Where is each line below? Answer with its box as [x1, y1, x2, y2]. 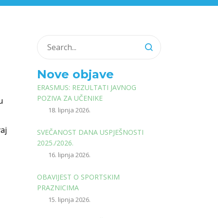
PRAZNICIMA [37, 183, 79, 192]
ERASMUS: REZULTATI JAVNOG [37, 83, 136, 92]
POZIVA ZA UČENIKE [37, 93, 103, 103]
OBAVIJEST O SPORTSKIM [37, 172, 120, 182]
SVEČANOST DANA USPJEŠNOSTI [37, 127, 144, 137]
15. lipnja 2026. [48, 195, 91, 204]
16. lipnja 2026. [48, 150, 91, 159]
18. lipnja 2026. [48, 106, 91, 114]
